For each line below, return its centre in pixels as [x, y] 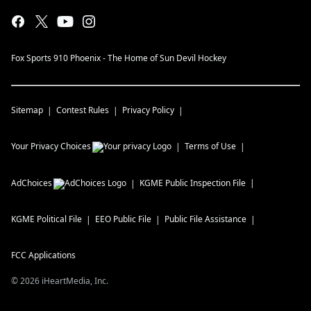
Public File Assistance [205, 219]
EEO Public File [123, 219]
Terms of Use [210, 146]
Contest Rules [83, 110]
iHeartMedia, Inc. [75, 281]
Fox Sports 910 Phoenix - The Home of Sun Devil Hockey [119, 58]
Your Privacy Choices [51, 146]
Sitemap [27, 110]
